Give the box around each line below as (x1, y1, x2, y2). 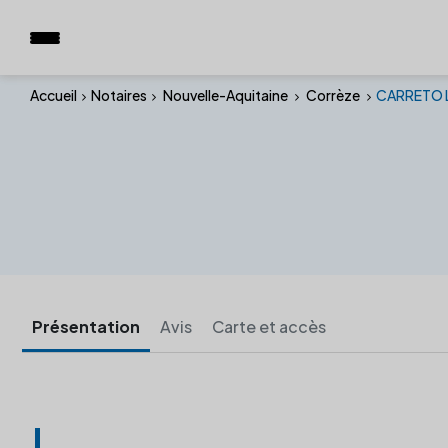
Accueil (30, 86, 77, 104)
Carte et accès (212, 316, 326, 337)
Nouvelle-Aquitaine (161, 86, 290, 104)
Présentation (32, 316, 140, 337)
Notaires (91, 86, 147, 104)
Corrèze (304, 86, 362, 104)
